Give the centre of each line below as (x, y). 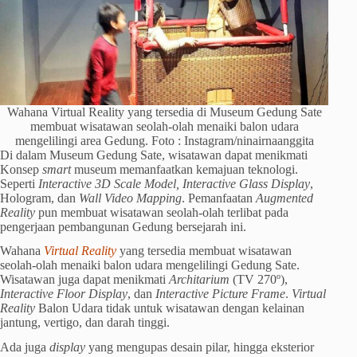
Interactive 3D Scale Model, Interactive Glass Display (174, 183)
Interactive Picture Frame (220, 294)
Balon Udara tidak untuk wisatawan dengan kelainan (170, 308)
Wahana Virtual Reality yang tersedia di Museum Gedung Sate (164, 112)
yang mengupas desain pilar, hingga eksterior (200, 347)
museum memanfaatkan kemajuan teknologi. (184, 169)
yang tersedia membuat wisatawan (204, 251)
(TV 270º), (259, 280)
